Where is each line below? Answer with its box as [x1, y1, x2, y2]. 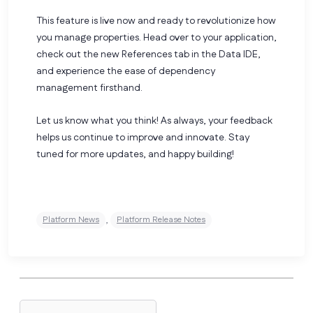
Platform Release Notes [117, 214, 205, 226]
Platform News [43, 214, 99, 226]
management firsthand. [36, 81, 143, 96]
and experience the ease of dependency [36, 64, 215, 79]
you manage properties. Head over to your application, [36, 31, 277, 45]
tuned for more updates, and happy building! [36, 147, 234, 162]
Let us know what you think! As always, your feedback [36, 114, 272, 129]
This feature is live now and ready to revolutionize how [36, 14, 276, 29]
